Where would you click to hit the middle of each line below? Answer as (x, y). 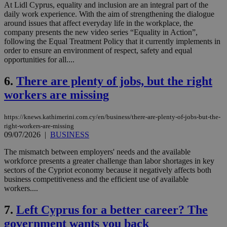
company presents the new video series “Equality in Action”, (101, 32)
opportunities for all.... (39, 60)
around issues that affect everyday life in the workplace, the (99, 23)
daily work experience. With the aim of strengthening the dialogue (109, 14)
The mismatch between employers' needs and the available (97, 152)
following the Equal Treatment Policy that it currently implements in (112, 42)
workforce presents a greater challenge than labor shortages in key (109, 161)
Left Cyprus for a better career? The (112, 210)
